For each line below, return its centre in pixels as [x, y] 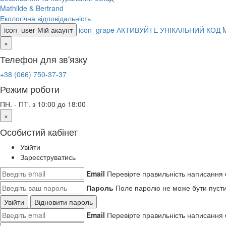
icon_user [20, 30]
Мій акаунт [55, 30]
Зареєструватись [48, 157]
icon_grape [97, 30]
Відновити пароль [64, 202]
